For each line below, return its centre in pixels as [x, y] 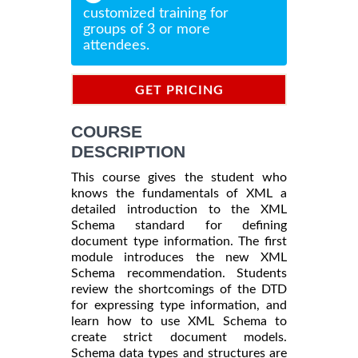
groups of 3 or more [147, 29]
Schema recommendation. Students [179, 273]
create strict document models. [179, 337]
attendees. [116, 45]
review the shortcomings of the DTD [179, 289]
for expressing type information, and [179, 305]
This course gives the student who [179, 177]
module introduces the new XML [179, 257]
